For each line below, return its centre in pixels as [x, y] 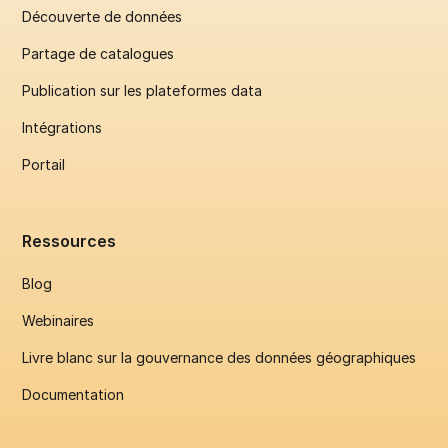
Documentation [73, 394]
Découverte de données [102, 16]
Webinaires [58, 320]
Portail [44, 164]
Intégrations [62, 127]
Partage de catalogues [98, 53]
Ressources [69, 240]
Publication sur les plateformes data [142, 90]
